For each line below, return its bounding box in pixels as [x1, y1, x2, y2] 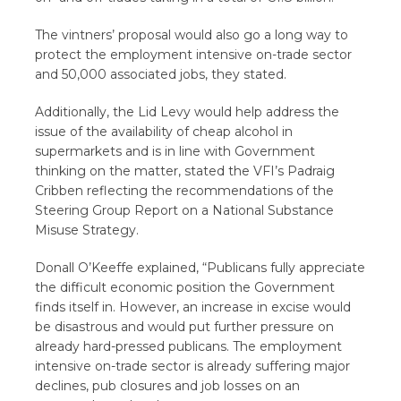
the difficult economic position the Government [35, 279, 336, 295]
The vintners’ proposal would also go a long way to [35, 27, 349, 43]
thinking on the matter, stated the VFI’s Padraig [35, 163, 336, 179]
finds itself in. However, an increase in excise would [35, 299, 352, 315]
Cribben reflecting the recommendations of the [35, 183, 335, 199]
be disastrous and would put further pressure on [35, 319, 335, 335]
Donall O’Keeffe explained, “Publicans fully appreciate [35, 260, 366, 276]
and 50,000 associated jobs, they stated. [35, 66, 287, 82]
